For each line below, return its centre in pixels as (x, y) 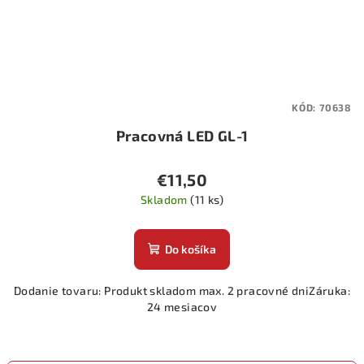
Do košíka (191, 249)
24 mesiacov (182, 306)
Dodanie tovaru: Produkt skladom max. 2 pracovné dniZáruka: (182, 290)
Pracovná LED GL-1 (182, 135)
